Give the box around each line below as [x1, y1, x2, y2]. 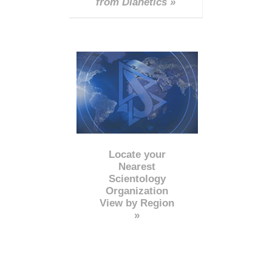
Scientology [108, 172, 166, 185]
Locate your [108, 148, 166, 160]
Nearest [118, 160, 156, 172]
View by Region [100, 197, 175, 209]
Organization [106, 185, 169, 197]
